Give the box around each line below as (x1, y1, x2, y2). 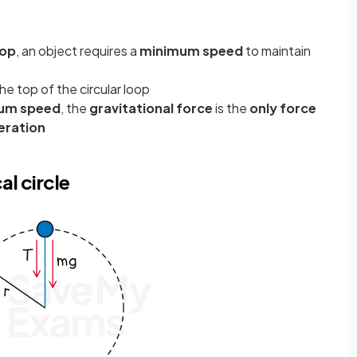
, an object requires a (16, 42, 139, 60)
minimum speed (139, 42, 243, 60)
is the (213, 100, 249, 117)
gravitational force (89, 100, 213, 117)
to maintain (243, 42, 311, 60)
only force (249, 100, 316, 117)
